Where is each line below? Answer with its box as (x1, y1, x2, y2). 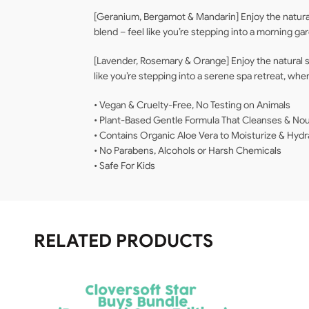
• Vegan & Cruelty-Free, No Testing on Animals (93, 99, 290, 112)
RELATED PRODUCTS (33, 230, 213, 252)
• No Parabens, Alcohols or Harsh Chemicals (93, 144, 281, 157)
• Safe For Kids (93, 159, 155, 172)
